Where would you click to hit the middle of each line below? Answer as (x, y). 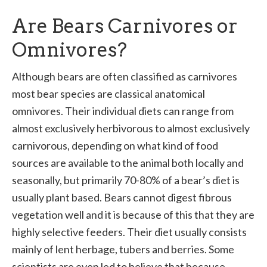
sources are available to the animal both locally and (128, 163)
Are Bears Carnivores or (125, 26)
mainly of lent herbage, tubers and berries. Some (123, 249)
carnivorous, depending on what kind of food (115, 145)
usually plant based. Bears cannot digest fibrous (122, 197)
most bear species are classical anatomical (108, 94)
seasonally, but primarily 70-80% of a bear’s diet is (126, 180)
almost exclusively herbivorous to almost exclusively (131, 128)
